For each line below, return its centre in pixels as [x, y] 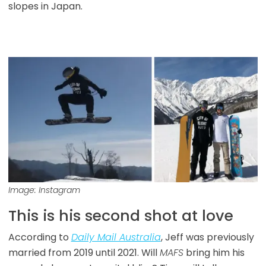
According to [39, 237]
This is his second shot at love [121, 216]
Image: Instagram [44, 190]
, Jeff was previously [207, 237]
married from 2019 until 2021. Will [84, 252]
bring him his [214, 252]
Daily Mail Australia [116, 237]
